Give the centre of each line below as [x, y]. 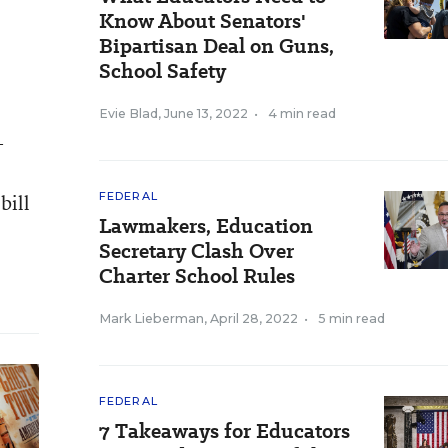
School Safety [162, 71]
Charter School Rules [197, 276]
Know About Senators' [202, 21]
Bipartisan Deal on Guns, [216, 46]
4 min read [302, 113]
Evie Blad [128, 113]
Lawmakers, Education [206, 226]
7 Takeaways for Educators [224, 431]
